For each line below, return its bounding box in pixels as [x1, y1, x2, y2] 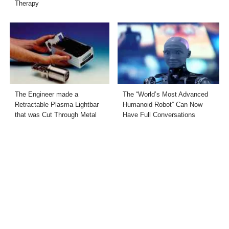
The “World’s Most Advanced [123, 90, 208, 98]
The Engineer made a [15, 90, 79, 98]
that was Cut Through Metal [15, 110, 97, 119]
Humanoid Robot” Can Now [123, 100, 202, 108]
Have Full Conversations [123, 110, 195, 119]
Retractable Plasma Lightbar [15, 100, 99, 108]
